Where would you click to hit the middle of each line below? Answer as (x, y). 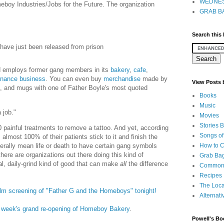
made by (154, 78)
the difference (148, 164)
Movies (209, 115)
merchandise (122, 78)
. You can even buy (74, 78)
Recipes (211, 175)
